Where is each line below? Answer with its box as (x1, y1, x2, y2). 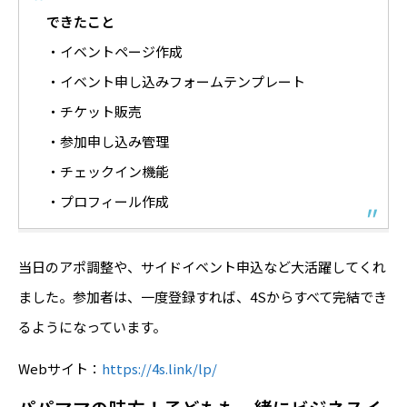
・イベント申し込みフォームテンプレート (46, 71, 305, 91)
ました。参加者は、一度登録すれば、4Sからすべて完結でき (18, 286, 387, 306)
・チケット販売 (46, 101, 142, 121)
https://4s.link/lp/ (102, 358, 217, 378)
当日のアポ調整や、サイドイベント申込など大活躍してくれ (18, 256, 386, 276)
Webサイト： (18, 358, 102, 378)
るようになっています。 (18, 316, 166, 336)
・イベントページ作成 (46, 41, 183, 61)
